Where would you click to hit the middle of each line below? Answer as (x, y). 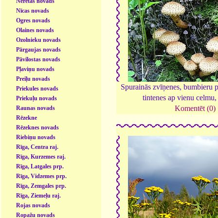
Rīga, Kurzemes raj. (41, 157)
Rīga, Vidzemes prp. (42, 176)
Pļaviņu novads (36, 69)
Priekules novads (37, 89)
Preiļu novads (33, 79)
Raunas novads (36, 108)
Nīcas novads (33, 11)
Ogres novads (33, 21)
